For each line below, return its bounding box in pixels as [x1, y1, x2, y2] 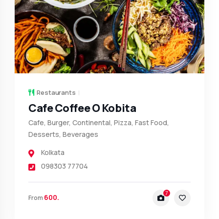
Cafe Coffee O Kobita [28, 100, 136, 115]
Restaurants [37, 88, 76, 97]
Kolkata [41, 147, 65, 157]
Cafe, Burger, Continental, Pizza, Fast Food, [28, 117, 169, 127]
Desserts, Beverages [28, 129, 98, 139]
